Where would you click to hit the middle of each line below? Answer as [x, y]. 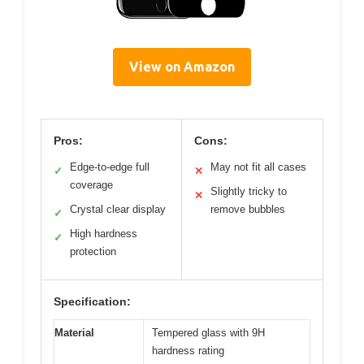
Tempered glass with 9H [208, 333]
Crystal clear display [118, 210]
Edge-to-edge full [110, 167]
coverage [91, 185]
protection [93, 252]
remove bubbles [248, 210]
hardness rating [188, 351]
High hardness [104, 234]
